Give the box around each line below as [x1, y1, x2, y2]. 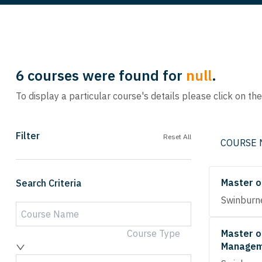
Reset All [163, 132, 191, 141]
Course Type [127, 227, 180, 239]
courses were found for [27, 65, 182, 85]
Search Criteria [16, 177, 81, 189]
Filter [16, 130, 40, 142]
